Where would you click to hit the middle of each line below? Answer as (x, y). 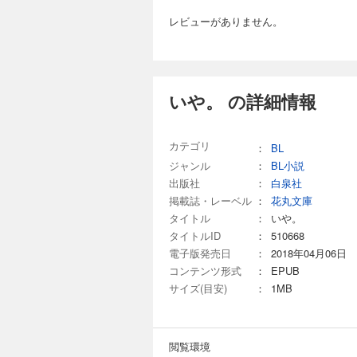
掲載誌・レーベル (210, 200)
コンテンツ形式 (205, 270)
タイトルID (195, 235)
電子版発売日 (200, 253)
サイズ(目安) (198, 288)
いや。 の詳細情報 (243, 101)
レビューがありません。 (226, 21)
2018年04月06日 (309, 253)
